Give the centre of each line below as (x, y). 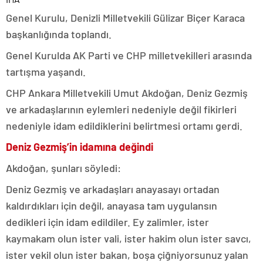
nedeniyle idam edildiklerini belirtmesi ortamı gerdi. (124, 126)
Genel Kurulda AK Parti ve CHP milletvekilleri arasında (129, 55)
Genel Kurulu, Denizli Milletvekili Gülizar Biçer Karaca (125, 18)
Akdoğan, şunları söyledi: (63, 168)
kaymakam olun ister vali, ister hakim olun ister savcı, (129, 239)
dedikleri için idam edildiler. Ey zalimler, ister (107, 222)
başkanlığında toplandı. (59, 34)
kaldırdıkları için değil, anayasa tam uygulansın (112, 206)
